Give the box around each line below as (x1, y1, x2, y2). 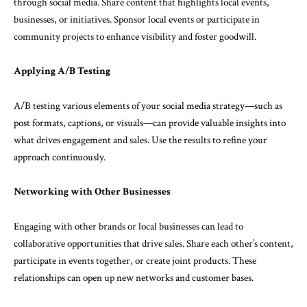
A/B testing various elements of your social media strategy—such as (14, 99, 282, 112)
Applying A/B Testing (14, 64, 110, 77)
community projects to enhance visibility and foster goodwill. (14, 29, 256, 43)
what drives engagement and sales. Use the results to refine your (14, 133, 267, 147)
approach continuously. (14, 150, 106, 164)
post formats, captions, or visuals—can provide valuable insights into (14, 116, 286, 130)
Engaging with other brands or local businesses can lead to (14, 219, 243, 233)
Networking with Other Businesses (14, 185, 171, 198)
